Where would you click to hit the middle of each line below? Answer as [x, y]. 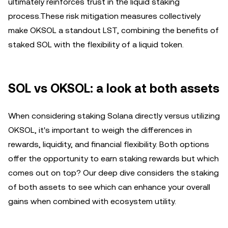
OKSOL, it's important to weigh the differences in [100, 130]
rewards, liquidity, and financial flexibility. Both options [109, 144]
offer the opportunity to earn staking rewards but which [113, 158]
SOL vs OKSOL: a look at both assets [114, 88]
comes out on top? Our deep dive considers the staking [113, 173]
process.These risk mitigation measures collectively [104, 16]
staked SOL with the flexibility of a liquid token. [96, 44]
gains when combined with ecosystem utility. [92, 201]
